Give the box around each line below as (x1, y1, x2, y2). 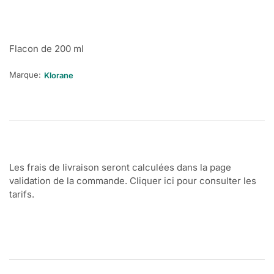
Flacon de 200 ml (9, 43, 84, 55)
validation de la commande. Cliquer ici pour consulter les (9, 175, 256, 187)
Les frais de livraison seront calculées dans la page (9, 161, 231, 174)
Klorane (44, 70, 73, 81)
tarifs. (9, 188, 37, 201)
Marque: (9, 69, 41, 80)
